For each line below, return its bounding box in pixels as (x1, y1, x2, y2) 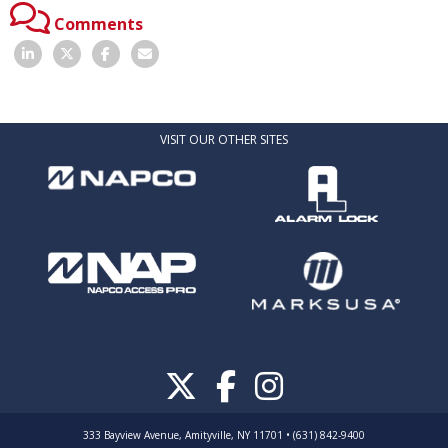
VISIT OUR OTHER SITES (160, 130, 288, 148)
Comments (54, 12, 143, 35)
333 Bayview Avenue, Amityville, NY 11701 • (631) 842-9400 (83, 428, 365, 443)
